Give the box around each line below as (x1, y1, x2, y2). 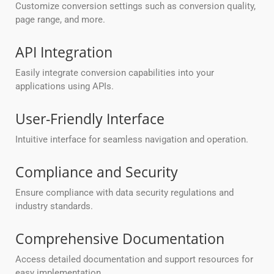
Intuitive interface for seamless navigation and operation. (15, 134, 248, 146)
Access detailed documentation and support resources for (15, 254, 253, 265)
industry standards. (15, 201, 93, 212)
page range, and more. (15, 14, 105, 26)
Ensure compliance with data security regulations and (15, 187, 234, 199)
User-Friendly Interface (15, 109, 165, 129)
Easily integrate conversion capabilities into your (15, 67, 214, 79)
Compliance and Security (15, 162, 178, 182)
